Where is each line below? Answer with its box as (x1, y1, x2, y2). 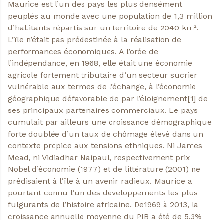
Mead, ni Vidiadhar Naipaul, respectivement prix (8, 152, 190, 162)
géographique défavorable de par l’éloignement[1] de (8, 93, 208, 103)
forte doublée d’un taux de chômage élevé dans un (8, 129, 203, 138)
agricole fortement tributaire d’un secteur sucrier (8, 70, 197, 80)
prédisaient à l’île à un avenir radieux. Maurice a (8, 176, 192, 186)
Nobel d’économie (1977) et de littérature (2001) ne (8, 164, 200, 174)
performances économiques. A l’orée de (8, 46, 158, 56)
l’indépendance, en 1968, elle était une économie (8, 58, 192, 68)
